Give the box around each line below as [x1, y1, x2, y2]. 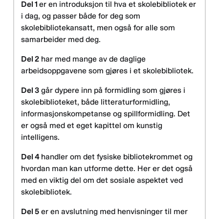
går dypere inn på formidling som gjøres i [39, 86, 185, 95]
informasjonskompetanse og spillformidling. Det [21, 109, 190, 119]
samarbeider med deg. [21, 35, 101, 44]
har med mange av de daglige [39, 54, 146, 64]
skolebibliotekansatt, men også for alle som [21, 23, 175, 33]
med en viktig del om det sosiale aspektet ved [21, 175, 183, 185]
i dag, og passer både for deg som [21, 11, 140, 21]
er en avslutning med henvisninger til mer [39, 207, 188, 217]
